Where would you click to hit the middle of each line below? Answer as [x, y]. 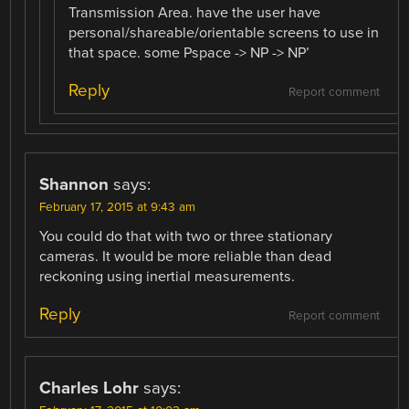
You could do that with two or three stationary [186, 236]
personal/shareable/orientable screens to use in [224, 32]
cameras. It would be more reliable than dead [186, 256]
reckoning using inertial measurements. [168, 276]
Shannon [74, 184]
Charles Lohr [89, 388]
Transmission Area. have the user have [195, 12]
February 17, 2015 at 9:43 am [118, 207]
